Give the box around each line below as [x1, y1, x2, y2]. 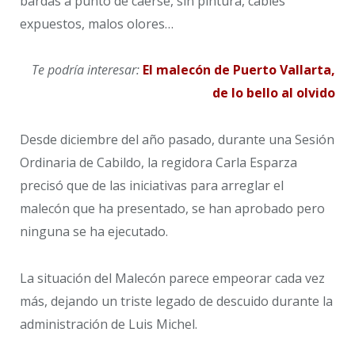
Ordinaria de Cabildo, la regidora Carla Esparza [20, 153, 297, 171]
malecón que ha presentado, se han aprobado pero [20, 199, 325, 217]
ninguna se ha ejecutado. [20, 222, 168, 240]
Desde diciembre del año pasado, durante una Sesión [20, 130, 334, 148]
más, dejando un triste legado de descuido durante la [20, 292, 333, 310]
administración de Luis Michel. [20, 315, 197, 333]
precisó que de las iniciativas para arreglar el [20, 176, 284, 194]
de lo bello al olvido [212, 84, 335, 102]
